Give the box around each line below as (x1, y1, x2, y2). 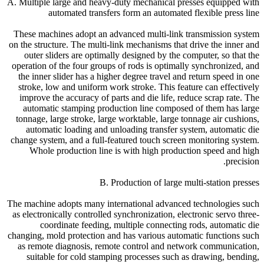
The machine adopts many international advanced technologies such (7, 199, 259, 209)
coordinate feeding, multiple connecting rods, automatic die (40, 220, 259, 230)
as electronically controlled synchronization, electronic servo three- (12, 209, 259, 220)
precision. (226, 156, 259, 167)
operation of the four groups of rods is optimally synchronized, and (12, 61, 259, 71)
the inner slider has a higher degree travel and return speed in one (18, 71, 259, 82)
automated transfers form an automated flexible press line (48, 8, 259, 18)
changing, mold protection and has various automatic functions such (8, 230, 259, 241)
